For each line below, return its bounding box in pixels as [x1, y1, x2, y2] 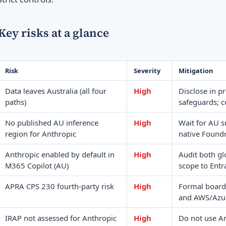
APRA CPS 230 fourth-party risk [5, 181, 114, 191]
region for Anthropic [5, 128, 76, 139]
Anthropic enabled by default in [5, 149, 115, 159]
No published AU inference [5, 117, 98, 128]
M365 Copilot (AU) [5, 160, 69, 171]
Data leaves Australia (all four [5, 85, 106, 96]
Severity [133, 66, 160, 75]
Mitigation [178, 66, 213, 75]
